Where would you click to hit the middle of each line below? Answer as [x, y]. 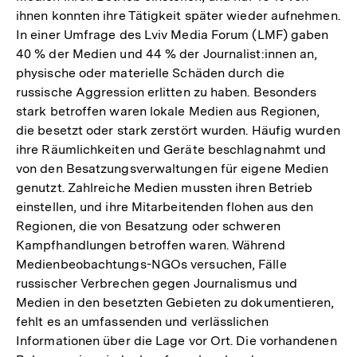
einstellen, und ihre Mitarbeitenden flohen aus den [165, 207]
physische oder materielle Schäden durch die [150, 73]
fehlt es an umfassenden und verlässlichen [142, 322]
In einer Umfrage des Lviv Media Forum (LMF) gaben [173, 35]
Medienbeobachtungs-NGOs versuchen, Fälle [151, 265]
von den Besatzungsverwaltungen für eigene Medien [173, 169]
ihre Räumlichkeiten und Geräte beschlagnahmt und [171, 150]
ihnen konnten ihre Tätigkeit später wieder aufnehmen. [178, 16]
